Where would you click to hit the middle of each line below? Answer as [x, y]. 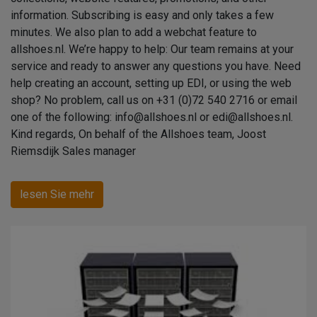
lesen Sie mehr [57, 194]
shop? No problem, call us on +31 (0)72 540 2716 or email [154, 100]
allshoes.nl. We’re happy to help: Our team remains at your [152, 49]
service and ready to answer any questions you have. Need [156, 66]
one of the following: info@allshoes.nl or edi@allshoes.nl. [155, 117]
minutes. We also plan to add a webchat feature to [134, 32]
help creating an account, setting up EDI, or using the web [151, 83]
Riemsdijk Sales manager [73, 151]
